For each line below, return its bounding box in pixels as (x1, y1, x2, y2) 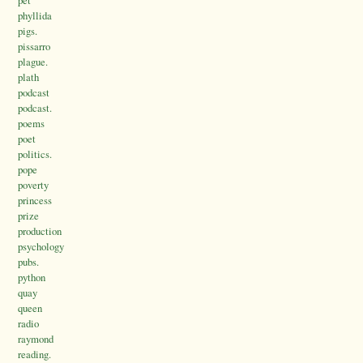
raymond (18, 331, 53, 347)
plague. (18, 54, 48, 70)
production (18, 224, 62, 239)
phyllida (18, 8, 52, 23)
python (18, 270, 45, 285)
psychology (18, 239, 64, 254)
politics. (18, 147, 52, 162)
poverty (18, 177, 49, 193)
